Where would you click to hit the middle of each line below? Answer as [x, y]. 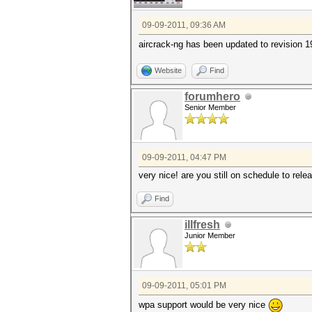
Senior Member [210, 107]
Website [168, 70]
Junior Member [210, 235]
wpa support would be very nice [203, 304]
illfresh [202, 225]
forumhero [212, 96]
